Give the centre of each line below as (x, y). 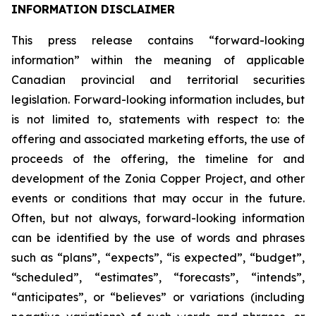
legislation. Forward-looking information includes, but (158, 99)
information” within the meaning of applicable (158, 60)
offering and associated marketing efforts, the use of (158, 139)
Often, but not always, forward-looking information (158, 218)
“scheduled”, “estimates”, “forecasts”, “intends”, (158, 277)
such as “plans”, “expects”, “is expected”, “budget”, (158, 257)
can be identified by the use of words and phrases (158, 238)
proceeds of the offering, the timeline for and (158, 159)
